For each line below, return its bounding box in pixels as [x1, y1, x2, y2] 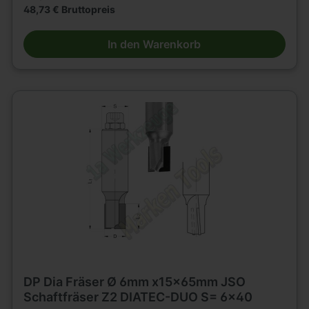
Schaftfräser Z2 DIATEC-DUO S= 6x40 [23, 289, 252, 304]
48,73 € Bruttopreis [23, 3, 115, 15]
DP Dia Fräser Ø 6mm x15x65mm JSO [23, 274, 246, 289]
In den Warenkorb [108, 37, 201, 51]
